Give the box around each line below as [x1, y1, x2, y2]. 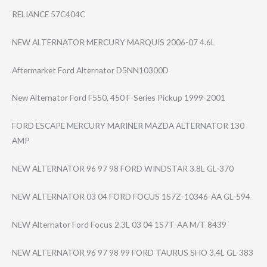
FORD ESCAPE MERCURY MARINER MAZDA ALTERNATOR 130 [12, 120, 244, 131]
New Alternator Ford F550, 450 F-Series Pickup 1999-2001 [12, 92, 225, 103]
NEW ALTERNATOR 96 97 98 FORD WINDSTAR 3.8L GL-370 [12, 163, 234, 174]
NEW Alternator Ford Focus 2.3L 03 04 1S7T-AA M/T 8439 [12, 219, 226, 229]
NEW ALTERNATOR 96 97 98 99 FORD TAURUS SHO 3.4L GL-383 [12, 247, 253, 257]
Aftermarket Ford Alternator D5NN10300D [12, 64, 169, 75]
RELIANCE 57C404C [12, 8, 85, 19]
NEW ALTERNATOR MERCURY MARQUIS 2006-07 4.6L [12, 36, 215, 47]
